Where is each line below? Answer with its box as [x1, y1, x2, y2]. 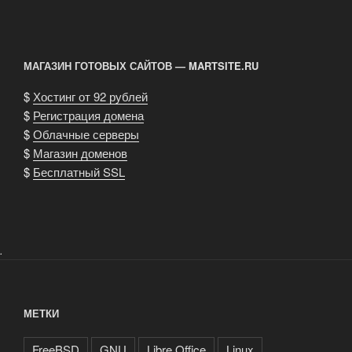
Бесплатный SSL [33, 163, 125, 180]
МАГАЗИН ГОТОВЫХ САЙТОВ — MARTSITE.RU [24, 58, 258, 74]
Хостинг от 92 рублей [33, 87, 148, 104]
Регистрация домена [33, 106, 144, 123]
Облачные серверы [33, 125, 139, 142]
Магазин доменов [33, 144, 127, 161]
